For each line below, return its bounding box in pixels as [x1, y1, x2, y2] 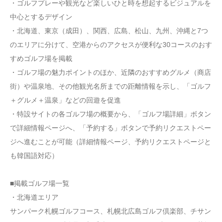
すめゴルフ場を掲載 [10, 55, 72, 63]
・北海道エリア [10, 193, 58, 202]
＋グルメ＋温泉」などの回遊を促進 [10, 96, 121, 105]
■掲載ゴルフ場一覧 [10, 179, 69, 188]
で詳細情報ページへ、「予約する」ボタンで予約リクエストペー [10, 124, 211, 132]
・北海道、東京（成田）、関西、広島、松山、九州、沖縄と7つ [10, 27, 208, 35]
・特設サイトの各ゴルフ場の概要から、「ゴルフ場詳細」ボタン [10, 110, 211, 118]
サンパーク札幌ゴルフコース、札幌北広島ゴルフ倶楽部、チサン [10, 207, 211, 216]
